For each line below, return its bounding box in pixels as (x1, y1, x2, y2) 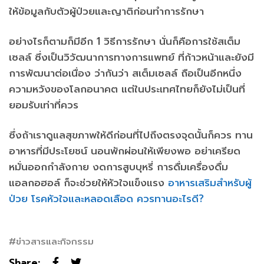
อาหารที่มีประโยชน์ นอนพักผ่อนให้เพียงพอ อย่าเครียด (9, 143, 240, 159)
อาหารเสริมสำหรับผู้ (168, 174, 252, 190)
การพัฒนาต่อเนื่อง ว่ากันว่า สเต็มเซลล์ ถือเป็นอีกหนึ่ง (9, 65, 242, 81)
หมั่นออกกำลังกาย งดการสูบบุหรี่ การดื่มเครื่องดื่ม (9, 159, 228, 174)
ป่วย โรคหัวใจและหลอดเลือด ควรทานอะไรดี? (9, 190, 204, 206)
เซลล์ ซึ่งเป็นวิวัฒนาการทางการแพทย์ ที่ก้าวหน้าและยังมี (9, 49, 254, 65)
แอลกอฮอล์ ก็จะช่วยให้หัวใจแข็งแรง (9, 174, 168, 190)
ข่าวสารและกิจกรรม (16, 235, 94, 248)
